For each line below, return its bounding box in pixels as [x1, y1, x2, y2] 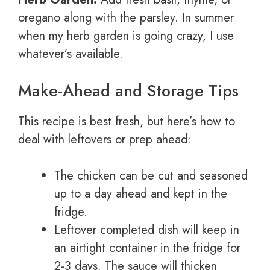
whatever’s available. [18, 45, 123, 63]
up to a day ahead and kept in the [54, 185, 227, 203]
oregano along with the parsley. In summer [18, 9, 234, 27]
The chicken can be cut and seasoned [54, 167, 248, 185]
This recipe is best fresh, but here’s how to [18, 113, 235, 131]
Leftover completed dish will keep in [54, 221, 239, 239]
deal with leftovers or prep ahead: [18, 131, 191, 149]
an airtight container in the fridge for [54, 239, 240, 257]
